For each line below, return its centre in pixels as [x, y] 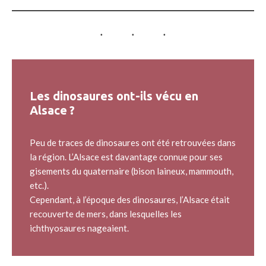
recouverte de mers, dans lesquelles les [106, 214]
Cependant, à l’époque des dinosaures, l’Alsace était [130, 199]
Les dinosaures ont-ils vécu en [114, 96]
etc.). [39, 185]
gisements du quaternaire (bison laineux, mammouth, [132, 171]
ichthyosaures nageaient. [79, 228]
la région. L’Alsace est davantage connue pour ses [126, 157]
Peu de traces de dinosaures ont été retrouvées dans [133, 142]
